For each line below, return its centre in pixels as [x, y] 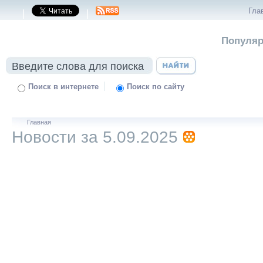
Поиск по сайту [156, 87]
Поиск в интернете [64, 87]
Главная [39, 122]
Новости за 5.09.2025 [95, 137]
